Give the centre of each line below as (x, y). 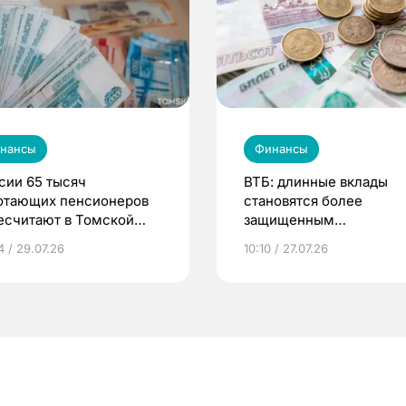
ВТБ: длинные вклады (316, 181)
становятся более (303, 200)
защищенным (289, 219)
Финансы (281, 148)
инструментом (293, 238)
